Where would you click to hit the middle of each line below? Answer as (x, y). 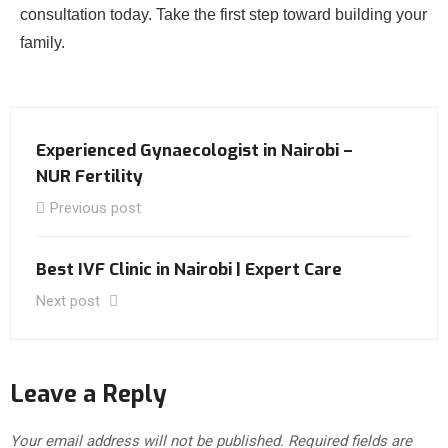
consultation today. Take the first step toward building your (223, 15)
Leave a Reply (88, 394)
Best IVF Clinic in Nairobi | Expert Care (189, 270)
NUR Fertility (89, 177)
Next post (70, 301)
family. (42, 43)
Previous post (95, 208)
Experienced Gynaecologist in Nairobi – (194, 151)
